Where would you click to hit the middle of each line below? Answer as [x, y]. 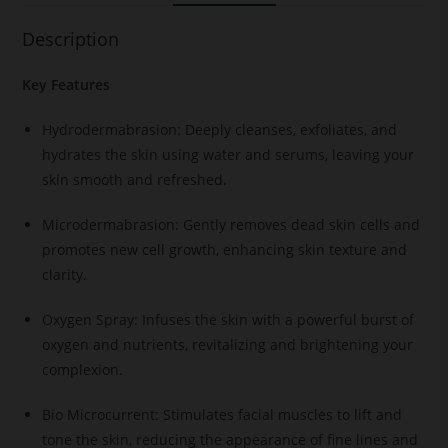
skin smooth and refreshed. [135, 180]
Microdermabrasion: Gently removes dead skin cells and [231, 225]
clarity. [65, 275]
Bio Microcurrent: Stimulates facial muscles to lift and [222, 415]
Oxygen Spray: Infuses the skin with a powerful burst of [228, 320]
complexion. [83, 370]
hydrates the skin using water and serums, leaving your [228, 155]
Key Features [66, 85]
